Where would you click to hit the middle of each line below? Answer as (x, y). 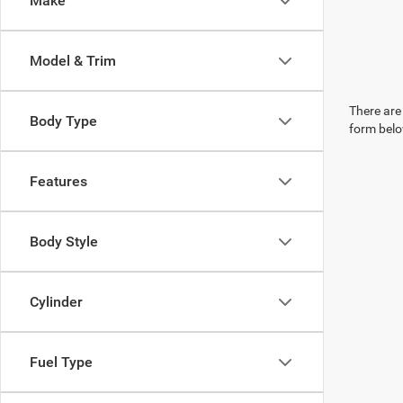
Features (58, 181)
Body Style (64, 242)
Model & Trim (73, 61)
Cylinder (56, 302)
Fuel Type (61, 362)
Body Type (63, 121)
